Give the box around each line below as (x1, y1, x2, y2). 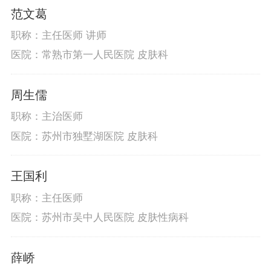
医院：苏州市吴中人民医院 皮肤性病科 (10, 212, 189, 224)
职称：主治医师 (10, 111, 83, 123)
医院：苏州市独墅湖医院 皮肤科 (10, 130, 158, 142)
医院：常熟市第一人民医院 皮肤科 (10, 49, 168, 61)
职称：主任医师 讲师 (10, 29, 106, 41)
